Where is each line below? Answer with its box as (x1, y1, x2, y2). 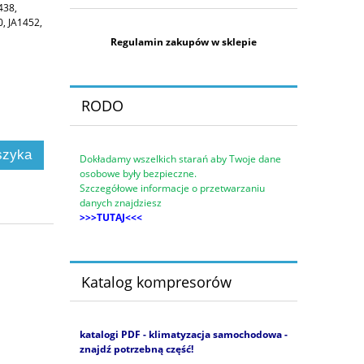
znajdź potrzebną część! (80, 342, 193, 357)
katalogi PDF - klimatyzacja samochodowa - (80, 327, 288, 342)
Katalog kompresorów (80, 271, 232, 292)
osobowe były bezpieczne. (80, 167, 197, 181)
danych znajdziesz (80, 196, 164, 210)
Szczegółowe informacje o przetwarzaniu (80, 181, 265, 196)
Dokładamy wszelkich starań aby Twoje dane (80, 152, 281, 167)
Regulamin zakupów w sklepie (110, 35, 257, 50)
